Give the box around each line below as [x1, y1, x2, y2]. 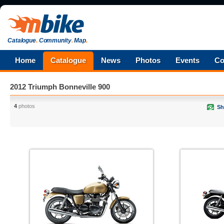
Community [37, 37, 71, 44]
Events [175, 56, 199, 64]
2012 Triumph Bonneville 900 [10, 82, 110, 91]
